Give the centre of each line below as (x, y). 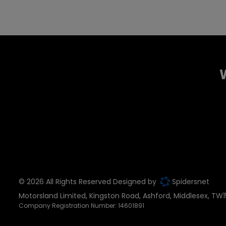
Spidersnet (190, 182)
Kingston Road (114, 195)
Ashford (156, 195)
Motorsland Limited (52, 195)
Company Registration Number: (68, 205)
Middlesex (191, 195)
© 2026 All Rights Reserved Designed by (89, 182)
